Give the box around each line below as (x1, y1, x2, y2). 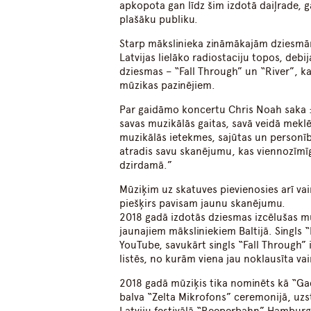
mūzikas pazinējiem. (119, 79, 216, 92)
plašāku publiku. (119, 13, 199, 26)
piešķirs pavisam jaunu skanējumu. (119, 197, 286, 210)
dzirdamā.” (119, 159, 173, 172)
